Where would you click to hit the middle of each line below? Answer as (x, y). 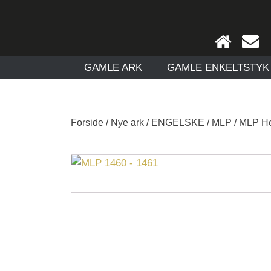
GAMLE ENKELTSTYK (218, 67)
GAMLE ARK (113, 67)
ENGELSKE (178, 122)
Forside (87, 122)
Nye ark (127, 122)
